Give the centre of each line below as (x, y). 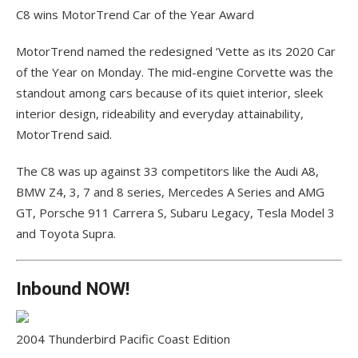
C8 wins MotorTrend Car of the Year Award (135, 15)
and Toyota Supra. (66, 234)
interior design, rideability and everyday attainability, (160, 114)
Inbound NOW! (73, 289)
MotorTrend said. (64, 135)
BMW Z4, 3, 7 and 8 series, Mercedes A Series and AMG (170, 192)
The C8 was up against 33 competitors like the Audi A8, (167, 171)
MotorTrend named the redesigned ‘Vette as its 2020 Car (176, 52)
